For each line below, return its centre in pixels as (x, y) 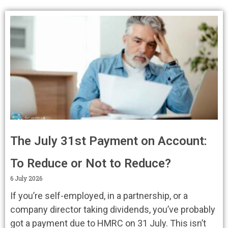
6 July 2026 (26, 178)
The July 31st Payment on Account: (109, 141)
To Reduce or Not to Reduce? (91, 163)
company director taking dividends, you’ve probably (113, 209)
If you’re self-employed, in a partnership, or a (99, 195)
